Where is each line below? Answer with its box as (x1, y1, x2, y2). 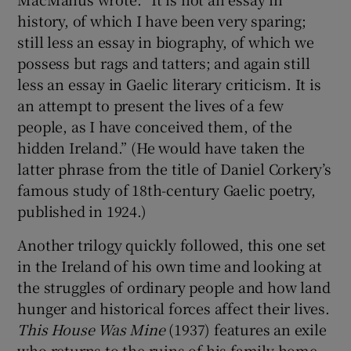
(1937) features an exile (165, 319, 327, 340)
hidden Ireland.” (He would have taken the (17, 137, 306, 158)
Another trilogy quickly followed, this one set (17, 234, 327, 255)
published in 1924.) (17, 201, 147, 222)
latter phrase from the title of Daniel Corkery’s (17, 158, 331, 179)
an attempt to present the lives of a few (17, 95, 284, 116)
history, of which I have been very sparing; (17, 10, 306, 31)
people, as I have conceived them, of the (17, 116, 292, 137)
